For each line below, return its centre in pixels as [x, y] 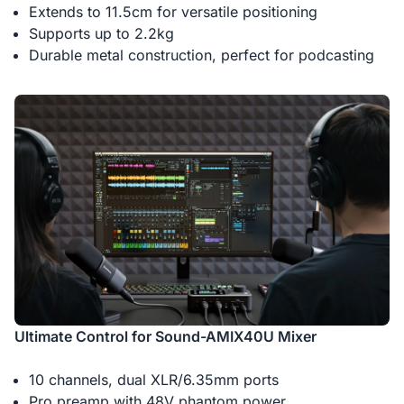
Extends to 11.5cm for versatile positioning [173, 11]
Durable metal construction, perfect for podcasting [202, 55]
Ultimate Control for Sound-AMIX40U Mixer [165, 337]
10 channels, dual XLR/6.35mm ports [154, 380]
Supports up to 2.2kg [101, 33]
